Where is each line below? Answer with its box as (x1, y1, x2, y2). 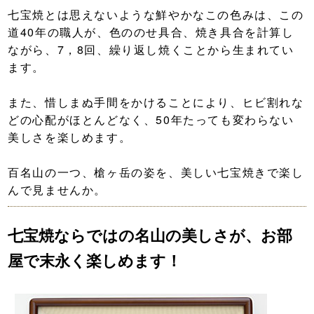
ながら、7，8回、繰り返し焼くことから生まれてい (8, 41, 294, 58)
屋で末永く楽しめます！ (8, 249, 182, 272)
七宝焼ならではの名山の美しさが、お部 (8, 224, 293, 247)
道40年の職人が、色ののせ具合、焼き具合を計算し (8, 24, 294, 41)
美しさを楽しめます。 (8, 129, 132, 146)
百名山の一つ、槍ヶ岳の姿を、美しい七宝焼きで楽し (8, 164, 304, 181)
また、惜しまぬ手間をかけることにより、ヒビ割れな (8, 94, 304, 111)
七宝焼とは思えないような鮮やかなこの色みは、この (8, 6, 304, 23)
